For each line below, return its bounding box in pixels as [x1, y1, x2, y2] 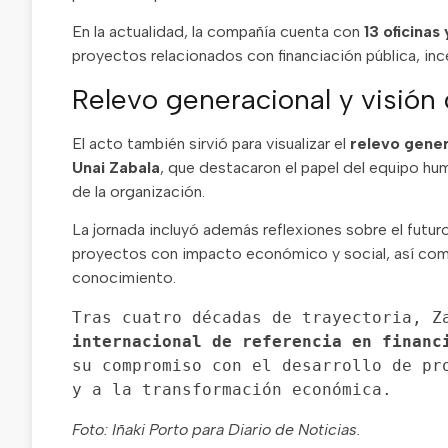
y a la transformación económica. [72, 380, 392, 400]
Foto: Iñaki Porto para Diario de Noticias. [72, 420, 361, 440]
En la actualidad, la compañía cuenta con [72, 22, 364, 42]
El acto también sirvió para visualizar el [72, 133, 350, 153]
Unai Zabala [72, 157, 160, 177]
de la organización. [72, 181, 205, 201]
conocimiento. [72, 268, 176, 288]
